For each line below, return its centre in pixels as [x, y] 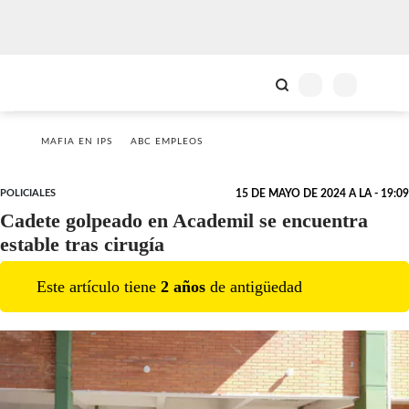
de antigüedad [254, 286]
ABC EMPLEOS [167, 142]
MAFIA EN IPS [77, 142]
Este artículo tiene [99, 286]
